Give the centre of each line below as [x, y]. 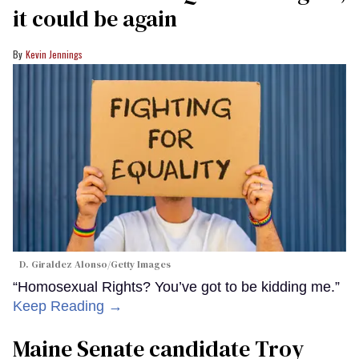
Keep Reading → [68, 306]
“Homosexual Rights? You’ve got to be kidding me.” [176, 286]
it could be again [95, 18]
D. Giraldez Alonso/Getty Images [95, 264]
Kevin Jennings [54, 54]
